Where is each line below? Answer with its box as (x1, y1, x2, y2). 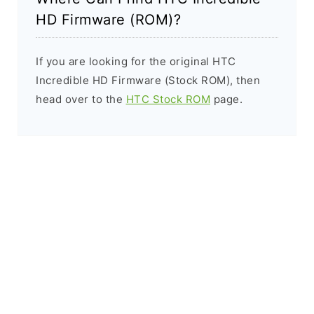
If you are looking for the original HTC (36, 55, 236, 69)
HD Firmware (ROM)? (36, 11, 181, 29)
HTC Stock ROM (125, 93, 210, 107)
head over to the (36, 93, 126, 107)
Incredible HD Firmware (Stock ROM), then (36, 74, 260, 88)
